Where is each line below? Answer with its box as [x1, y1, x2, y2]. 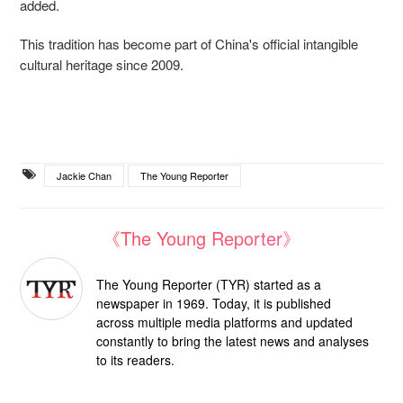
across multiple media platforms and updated [96, 313, 353, 332]
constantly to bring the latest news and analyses [96, 332, 369, 351]
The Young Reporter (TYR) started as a [96, 275, 321, 294]
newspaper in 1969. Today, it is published [96, 294, 331, 313]
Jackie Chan [57, 168, 112, 184]
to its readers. [96, 351, 175, 370]
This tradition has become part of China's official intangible [20, 34, 358, 54]
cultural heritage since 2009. [20, 55, 184, 75]
